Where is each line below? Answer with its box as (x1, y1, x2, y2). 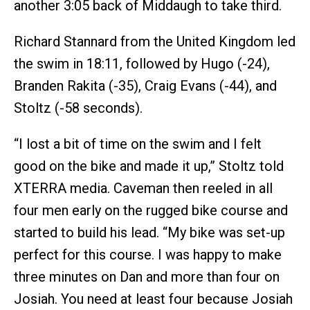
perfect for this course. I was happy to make (14, 246, 282, 263)
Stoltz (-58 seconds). (14, 100, 143, 116)
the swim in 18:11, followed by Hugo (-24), (14, 55, 270, 72)
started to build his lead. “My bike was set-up (14, 224, 285, 241)
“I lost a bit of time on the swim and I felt (14, 136, 262, 152)
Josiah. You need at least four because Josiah (14, 291, 293, 307)
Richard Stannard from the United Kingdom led (14, 33, 295, 50)
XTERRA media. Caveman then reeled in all (14, 180, 273, 197)
